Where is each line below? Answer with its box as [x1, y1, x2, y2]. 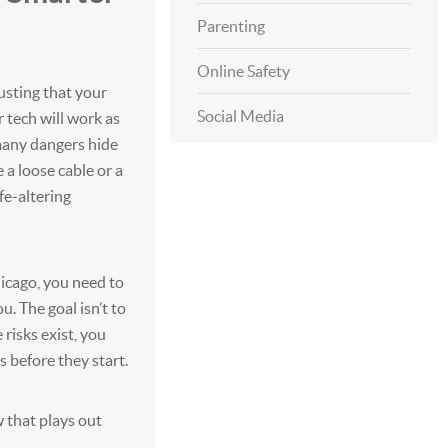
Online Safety [196, 62, 290, 80]
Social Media [196, 107, 284, 125]
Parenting [196, 17, 265, 35]
